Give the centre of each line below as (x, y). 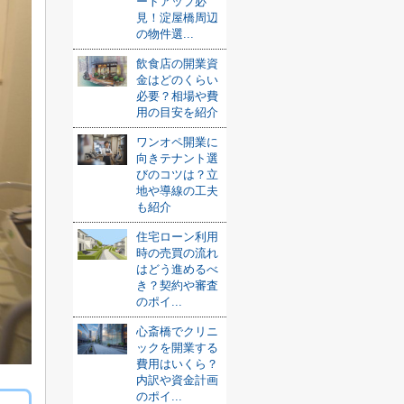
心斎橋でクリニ (177, 331)
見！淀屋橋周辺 (177, 18)
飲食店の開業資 (177, 64)
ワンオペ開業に (177, 142)
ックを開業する (177, 348)
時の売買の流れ (177, 253)
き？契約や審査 (177, 285)
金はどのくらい (177, 80)
